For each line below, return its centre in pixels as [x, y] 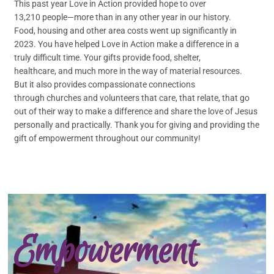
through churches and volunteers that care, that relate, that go [132, 98]
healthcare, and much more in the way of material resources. [128, 71]
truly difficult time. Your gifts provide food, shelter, [108, 57]
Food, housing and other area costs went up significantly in [126, 31]
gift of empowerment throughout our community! [108, 138]
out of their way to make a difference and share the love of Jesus [136, 111]
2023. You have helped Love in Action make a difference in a [127, 44]
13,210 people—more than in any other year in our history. [123, 17]
